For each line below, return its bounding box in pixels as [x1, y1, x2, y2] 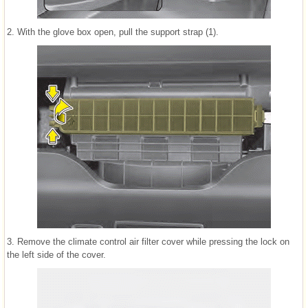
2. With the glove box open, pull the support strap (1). [7, 27, 219, 38]
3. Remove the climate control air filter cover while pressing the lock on [7, 236, 289, 247]
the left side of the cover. [7, 250, 106, 261]
